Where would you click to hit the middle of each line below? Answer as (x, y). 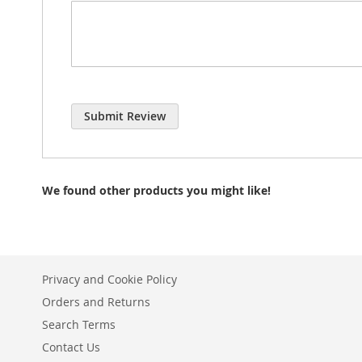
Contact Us (71, 347)
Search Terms (79, 324)
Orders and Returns (96, 302)
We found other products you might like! (156, 190)
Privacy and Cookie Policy (109, 279)
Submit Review (125, 116)
